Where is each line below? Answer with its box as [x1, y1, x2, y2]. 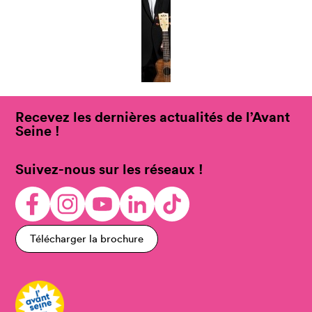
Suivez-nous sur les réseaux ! [15, 159, 204, 179]
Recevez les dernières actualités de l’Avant [15, 107, 290, 127]
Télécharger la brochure [30, 232, 144, 246]
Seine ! [15, 121, 61, 141]
